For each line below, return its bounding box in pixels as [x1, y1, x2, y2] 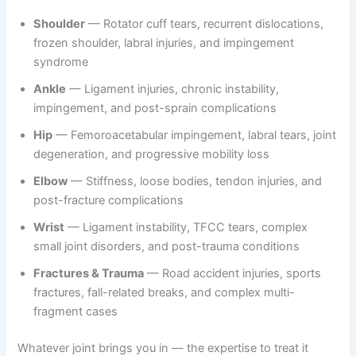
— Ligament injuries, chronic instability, [66, 81, 280, 96]
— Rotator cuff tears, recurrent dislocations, [85, 16, 324, 31]
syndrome [33, 54, 89, 69]
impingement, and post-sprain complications [33, 100, 277, 115]
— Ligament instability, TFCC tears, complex [64, 219, 308, 234]
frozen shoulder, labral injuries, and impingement [33, 35, 295, 50]
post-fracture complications [33, 192, 184, 207]
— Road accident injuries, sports [144, 265, 322, 281]
